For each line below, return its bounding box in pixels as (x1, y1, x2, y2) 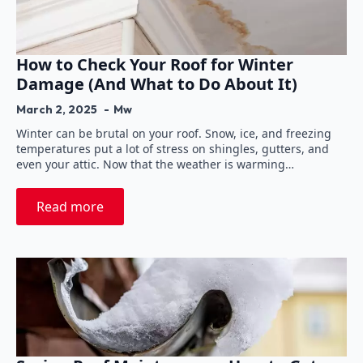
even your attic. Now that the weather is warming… (16, 156, 294, 172)
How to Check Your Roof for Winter (16, 53, 293, 75)
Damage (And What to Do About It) (16, 72, 297, 95)
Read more (36, 197, 104, 216)
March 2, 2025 (16, 101, 100, 117)
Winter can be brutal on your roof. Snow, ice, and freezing (16, 125, 331, 141)
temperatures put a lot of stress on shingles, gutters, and (16, 140, 329, 156)
